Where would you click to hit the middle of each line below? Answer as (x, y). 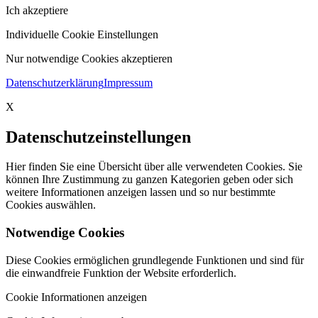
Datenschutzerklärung (55, 82)
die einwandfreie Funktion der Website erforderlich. (121, 273)
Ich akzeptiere (37, 10)
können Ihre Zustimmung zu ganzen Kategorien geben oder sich (149, 180)
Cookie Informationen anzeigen (76, 297)
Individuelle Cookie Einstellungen (82, 34)
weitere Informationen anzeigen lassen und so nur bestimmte (141, 192)
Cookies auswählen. (51, 205)
